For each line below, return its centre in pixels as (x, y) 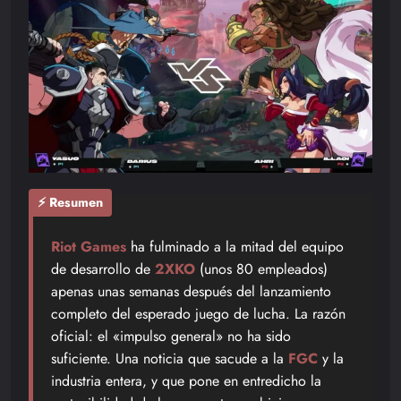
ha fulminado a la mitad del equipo (235, 246)
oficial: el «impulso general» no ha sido (171, 336)
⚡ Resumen (70, 203)
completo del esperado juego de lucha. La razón (198, 313)
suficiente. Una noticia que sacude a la (170, 358)
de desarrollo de (103, 269)
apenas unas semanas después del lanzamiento (191, 291)
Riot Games (89, 246)
